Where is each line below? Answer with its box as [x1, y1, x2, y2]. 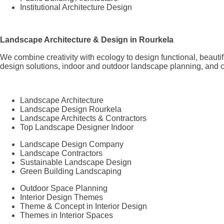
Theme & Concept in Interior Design [20, 201, 147, 210]
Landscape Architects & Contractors [20, 113, 146, 122]
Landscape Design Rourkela [20, 104, 121, 113]
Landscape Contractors [20, 148, 102, 157]
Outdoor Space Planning [20, 183, 107, 192]
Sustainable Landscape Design [20, 157, 131, 166]
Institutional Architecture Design [20, 2, 132, 11]
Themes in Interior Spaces [20, 210, 113, 219]
